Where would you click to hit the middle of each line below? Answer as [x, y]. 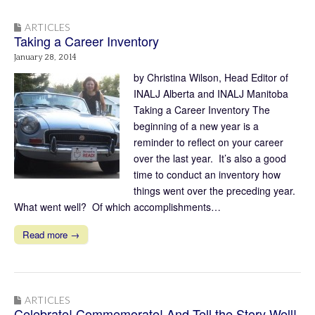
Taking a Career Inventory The [202, 110]
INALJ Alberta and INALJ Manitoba [211, 94]
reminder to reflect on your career [208, 142]
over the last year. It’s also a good [210, 159]
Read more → [51, 235]
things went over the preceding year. [216, 191]
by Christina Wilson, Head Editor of [211, 78]
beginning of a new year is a [196, 126]
